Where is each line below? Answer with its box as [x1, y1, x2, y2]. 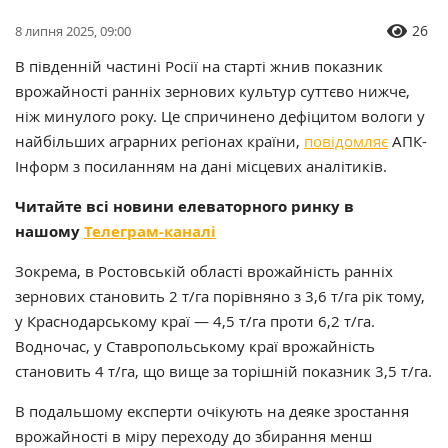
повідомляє [304, 131, 388, 152]
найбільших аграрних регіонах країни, [15, 131, 304, 152]
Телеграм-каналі [84, 221, 216, 243]
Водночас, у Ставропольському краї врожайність [15, 336, 375, 357]
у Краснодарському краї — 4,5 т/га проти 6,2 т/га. [15, 311, 375, 332]
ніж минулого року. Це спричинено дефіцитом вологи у [15, 106, 425, 127]
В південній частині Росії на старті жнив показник [15, 56, 383, 77]
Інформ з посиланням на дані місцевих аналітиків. [15, 156, 387, 177]
